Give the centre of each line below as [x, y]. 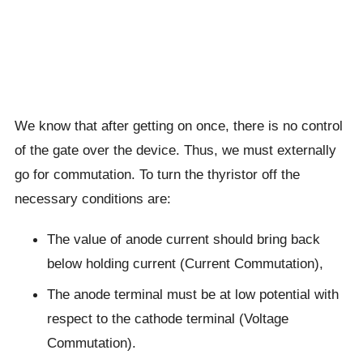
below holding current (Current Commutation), [185, 263]
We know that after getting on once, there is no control [178, 126]
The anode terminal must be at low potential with [192, 294]
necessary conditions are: [92, 199]
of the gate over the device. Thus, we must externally [175, 150]
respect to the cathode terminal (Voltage [167, 318]
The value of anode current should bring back [183, 239]
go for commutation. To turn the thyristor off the [157, 174]
